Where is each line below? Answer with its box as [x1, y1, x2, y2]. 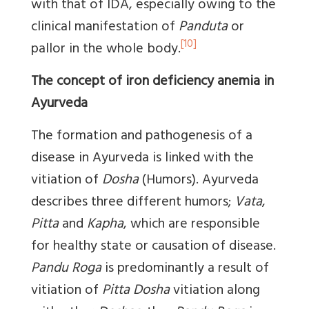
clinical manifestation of [31, 14, 179, 41]
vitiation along [170, 278, 260, 304]
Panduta [179, 14, 228, 41]
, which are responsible [123, 212, 260, 238]
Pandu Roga [31, 256, 101, 282]
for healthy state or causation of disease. [31, 234, 276, 260]
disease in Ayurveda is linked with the [31, 146, 254, 172]
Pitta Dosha [102, 278, 170, 304]
